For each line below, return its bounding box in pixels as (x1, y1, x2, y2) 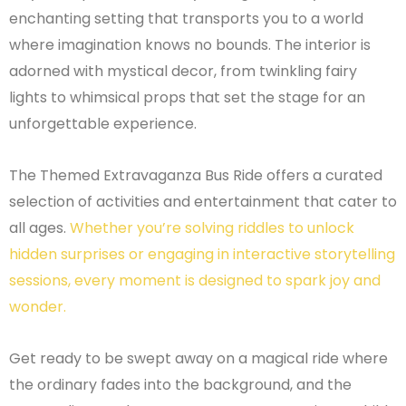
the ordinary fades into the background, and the (9, 374, 352, 396)
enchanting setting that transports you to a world (9, 8, 363, 30)
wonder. (9, 296, 66, 318)
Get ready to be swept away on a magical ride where (9, 348, 388, 370)
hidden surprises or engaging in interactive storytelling (9, 244, 395, 266)
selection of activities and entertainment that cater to (9, 191, 397, 213)
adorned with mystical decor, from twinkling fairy (9, 61, 357, 82)
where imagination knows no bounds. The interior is (9, 34, 371, 56)
